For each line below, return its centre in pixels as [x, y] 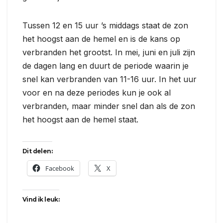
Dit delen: [37, 151]
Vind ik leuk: [41, 199]
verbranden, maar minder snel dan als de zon [109, 106]
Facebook [60, 168]
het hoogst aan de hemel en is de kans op [101, 39]
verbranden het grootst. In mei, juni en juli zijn [109, 52]
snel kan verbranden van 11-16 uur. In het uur [110, 79]
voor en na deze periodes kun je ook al [97, 92]
